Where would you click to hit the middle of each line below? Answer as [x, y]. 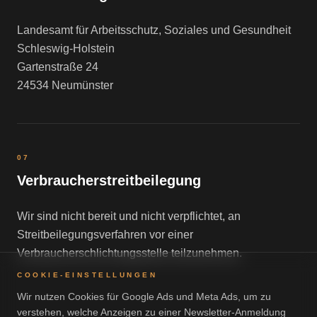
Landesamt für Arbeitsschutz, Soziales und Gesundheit [154, 30]
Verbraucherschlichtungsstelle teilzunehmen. [129, 253]
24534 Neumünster [65, 85]
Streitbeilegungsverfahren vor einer [105, 235]
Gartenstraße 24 [58, 67]
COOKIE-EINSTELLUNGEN [87, 275]
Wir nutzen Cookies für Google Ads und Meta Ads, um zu [144, 296]
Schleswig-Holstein [66, 48]
